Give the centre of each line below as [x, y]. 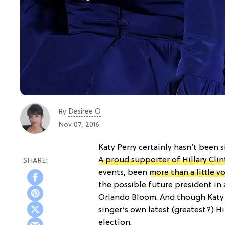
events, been [124, 173]
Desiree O [85, 112]
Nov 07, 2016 [79, 125]
